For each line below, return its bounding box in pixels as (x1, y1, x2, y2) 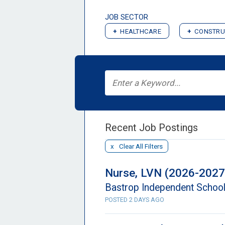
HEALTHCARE (120, 28, 161, 35)
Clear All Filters (119, 142, 163, 150)
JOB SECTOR (105, 13, 148, 22)
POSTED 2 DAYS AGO (105, 196, 164, 203)
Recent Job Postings (105, 122, 198, 134)
